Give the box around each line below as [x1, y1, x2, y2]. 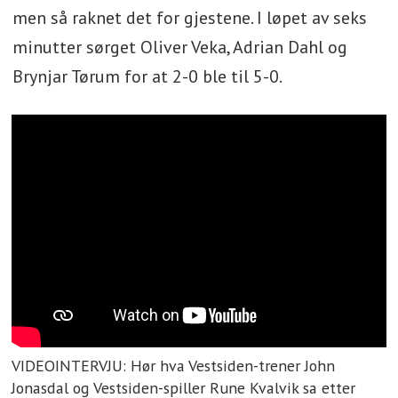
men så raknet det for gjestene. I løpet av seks [12, 6, 367, 30]
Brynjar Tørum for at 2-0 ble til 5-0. [12, 65, 285, 89]
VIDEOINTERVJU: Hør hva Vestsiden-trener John [12, 354, 336, 376]
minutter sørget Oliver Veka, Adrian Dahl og [12, 36, 347, 60]
